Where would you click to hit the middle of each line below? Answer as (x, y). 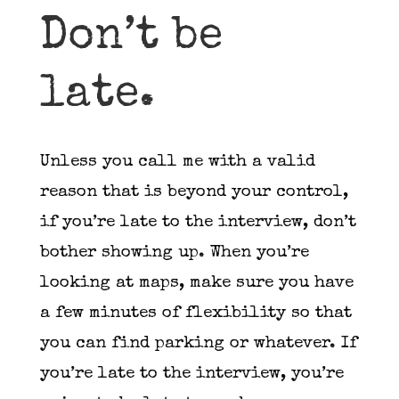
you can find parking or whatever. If (198, 344)
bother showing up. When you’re (174, 253)
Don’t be (131, 38)
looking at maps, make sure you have (196, 283)
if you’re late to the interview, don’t (198, 223)
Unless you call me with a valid (177, 162)
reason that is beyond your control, (194, 192)
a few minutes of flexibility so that (195, 313)
